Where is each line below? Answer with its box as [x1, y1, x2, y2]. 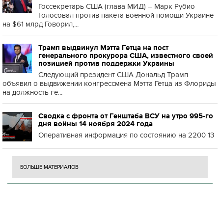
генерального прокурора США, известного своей [38, 52, 213, 59]
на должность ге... [2, 88, 62, 97]
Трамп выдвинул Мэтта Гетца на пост [38, 44, 168, 52]
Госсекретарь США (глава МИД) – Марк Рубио [38, 2, 195, 11]
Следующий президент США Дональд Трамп [38, 70, 188, 79]
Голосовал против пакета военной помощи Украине [38, 11, 214, 20]
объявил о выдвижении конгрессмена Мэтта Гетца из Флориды [2, 79, 216, 88]
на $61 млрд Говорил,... [2, 20, 79, 28]
